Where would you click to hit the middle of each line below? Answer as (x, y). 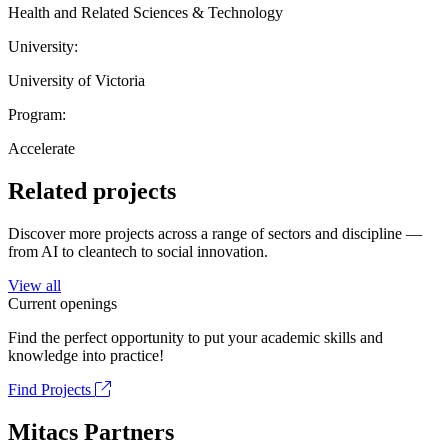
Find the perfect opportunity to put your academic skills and (195, 337)
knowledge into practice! (86, 355)
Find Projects (51, 389)
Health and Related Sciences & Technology (145, 12)
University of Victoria (76, 80)
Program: (37, 114)
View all (34, 285)
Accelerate (41, 148)
